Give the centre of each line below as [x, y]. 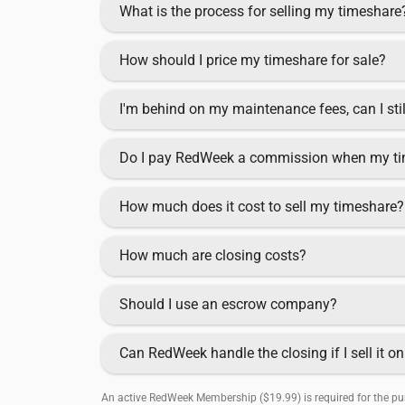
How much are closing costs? [213, 256]
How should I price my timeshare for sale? [253, 61]
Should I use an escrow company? [228, 305]
